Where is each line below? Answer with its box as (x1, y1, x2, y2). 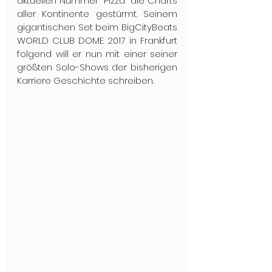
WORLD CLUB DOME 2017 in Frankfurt (17, 33, 177, 47)
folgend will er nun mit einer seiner (17, 47, 177, 60)
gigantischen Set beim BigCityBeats (17, 20, 177, 33)
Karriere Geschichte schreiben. (17, 73, 154, 87)
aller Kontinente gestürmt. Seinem (17, 7, 177, 20)
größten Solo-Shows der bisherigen (17, 60, 177, 73)
